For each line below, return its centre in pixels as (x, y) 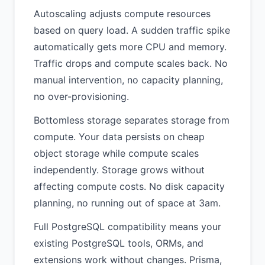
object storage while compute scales (116, 153)
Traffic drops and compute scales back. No (131, 63)
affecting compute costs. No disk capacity (129, 186)
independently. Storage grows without (119, 170)
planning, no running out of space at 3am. (127, 203)
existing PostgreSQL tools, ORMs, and (119, 243)
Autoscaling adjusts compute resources (122, 14)
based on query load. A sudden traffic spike (132, 30)
